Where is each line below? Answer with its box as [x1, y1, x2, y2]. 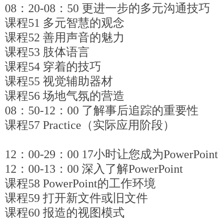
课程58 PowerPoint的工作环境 [5, 177, 156, 190]
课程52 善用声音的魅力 [5, 31, 125, 44]
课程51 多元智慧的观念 [5, 17, 125, 29]
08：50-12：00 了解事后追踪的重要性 [5, 104, 199, 117]
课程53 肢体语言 [5, 46, 90, 58]
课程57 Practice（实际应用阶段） [5, 119, 175, 131]
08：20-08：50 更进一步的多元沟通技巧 [5, 2, 210, 15]
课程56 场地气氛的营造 [5, 90, 125, 102]
